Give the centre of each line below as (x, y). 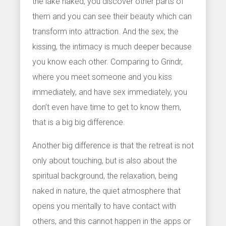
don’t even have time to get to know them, (107, 107)
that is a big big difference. (79, 122)
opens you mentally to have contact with (104, 206)
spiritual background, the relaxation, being (105, 176)
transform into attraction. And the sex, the (105, 31)
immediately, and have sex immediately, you (110, 92)
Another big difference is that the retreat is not (113, 145)
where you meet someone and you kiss (102, 77)
